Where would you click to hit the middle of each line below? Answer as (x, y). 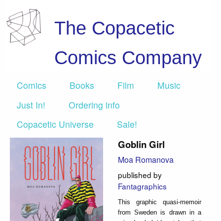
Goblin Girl (141, 145)
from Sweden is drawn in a (160, 212)
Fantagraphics (142, 186)
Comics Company (128, 57)
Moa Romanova (146, 160)
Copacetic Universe (55, 124)
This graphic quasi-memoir (160, 202)
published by (140, 174)
